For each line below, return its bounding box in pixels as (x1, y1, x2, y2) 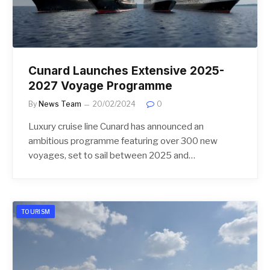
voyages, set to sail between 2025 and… (28, 150, 195, 162)
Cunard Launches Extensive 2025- (28, 64, 224, 78)
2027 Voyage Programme (28, 79, 172, 93)
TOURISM (21, 208, 51, 216)
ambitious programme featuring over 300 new (28, 136, 218, 147)
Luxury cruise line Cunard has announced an (28, 121, 204, 133)
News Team (39, 99, 81, 109)
